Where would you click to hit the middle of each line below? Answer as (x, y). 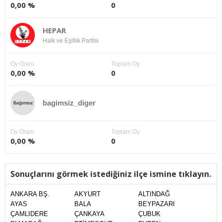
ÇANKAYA (89, 214)
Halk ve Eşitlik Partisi (71, 40)
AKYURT (87, 194)
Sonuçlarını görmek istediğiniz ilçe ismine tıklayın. (111, 174)
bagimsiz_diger (69, 103)
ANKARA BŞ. (30, 194)
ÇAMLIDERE (29, 214)
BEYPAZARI (157, 204)
